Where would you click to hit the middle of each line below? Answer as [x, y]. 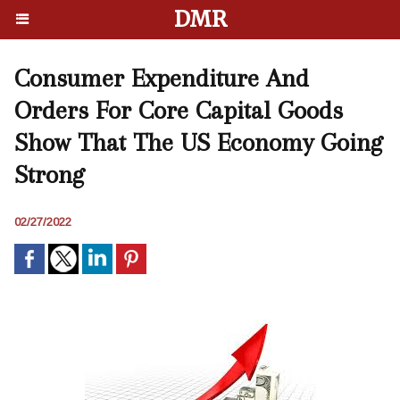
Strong [49, 175]
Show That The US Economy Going [198, 142]
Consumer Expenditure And [162, 78]
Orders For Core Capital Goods [179, 110]
